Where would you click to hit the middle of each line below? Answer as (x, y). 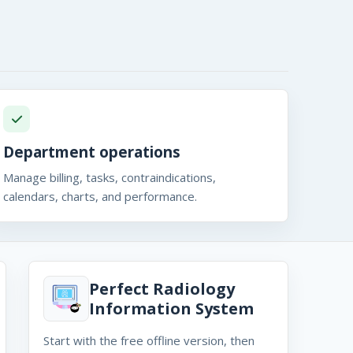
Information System (171, 308)
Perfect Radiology (162, 289)
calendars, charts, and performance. (100, 196)
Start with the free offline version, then (149, 340)
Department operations (92, 152)
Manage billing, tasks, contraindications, (110, 177)
